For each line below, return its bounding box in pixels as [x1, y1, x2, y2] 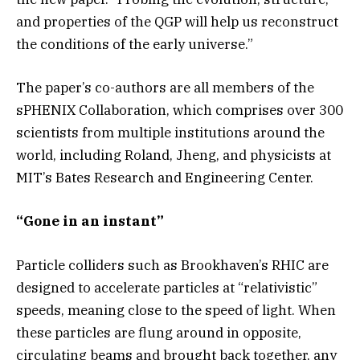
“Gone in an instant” [16, 212, 164, 231]
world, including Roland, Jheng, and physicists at [16, 146, 331, 165]
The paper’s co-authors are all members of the [16, 79, 314, 97]
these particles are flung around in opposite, [16, 323, 301, 342]
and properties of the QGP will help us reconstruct [16, 13, 338, 31]
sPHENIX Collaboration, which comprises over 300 [16, 101, 343, 120]
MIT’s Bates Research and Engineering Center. [16, 169, 313, 187]
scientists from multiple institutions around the [16, 124, 325, 142]
